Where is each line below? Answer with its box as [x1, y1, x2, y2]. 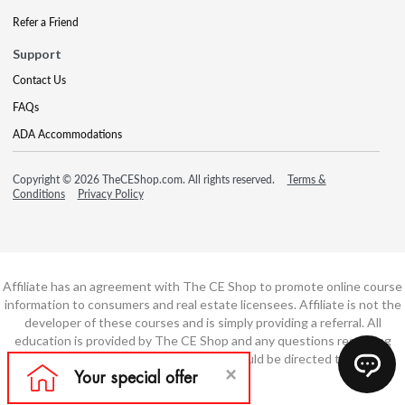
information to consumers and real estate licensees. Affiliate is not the [4, 297, 401, 312]
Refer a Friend [13, 14, 79, 30]
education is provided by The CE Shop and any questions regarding [14, 333, 391, 348]
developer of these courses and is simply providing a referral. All [24, 315, 381, 330]
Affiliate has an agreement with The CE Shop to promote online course [3, 278, 402, 294]
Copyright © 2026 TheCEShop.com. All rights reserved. [13, 172, 278, 187]
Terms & [287, 172, 326, 187]
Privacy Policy [77, 186, 144, 202]
